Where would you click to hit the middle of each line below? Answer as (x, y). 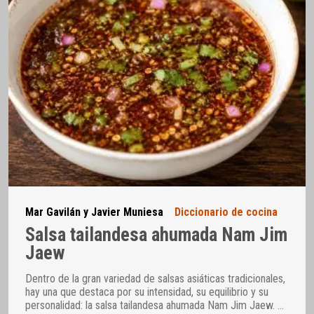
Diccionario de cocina (226, 212)
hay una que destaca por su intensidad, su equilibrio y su (147, 292)
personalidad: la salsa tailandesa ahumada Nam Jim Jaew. (151, 306)
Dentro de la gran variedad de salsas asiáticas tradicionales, (155, 279)
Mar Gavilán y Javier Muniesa (94, 212)
